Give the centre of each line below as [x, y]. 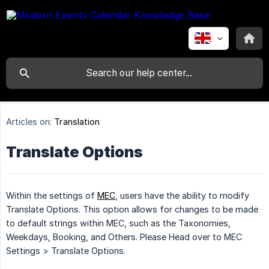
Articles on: [29, 122]
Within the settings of [52, 196]
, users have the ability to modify [182, 196]
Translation [77, 122]
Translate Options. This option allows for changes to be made [132, 210]
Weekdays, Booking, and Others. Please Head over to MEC [124, 237]
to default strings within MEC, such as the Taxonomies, [118, 223]
